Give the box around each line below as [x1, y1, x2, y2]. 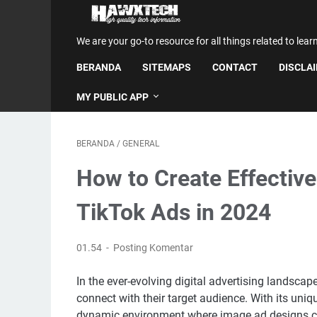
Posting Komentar [113, 242, 194, 253]
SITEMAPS [142, 62, 191, 73]
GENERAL [122, 139, 159, 149]
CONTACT [212, 62, 258, 73]
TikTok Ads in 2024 [76, 199, 271, 226]
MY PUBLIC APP [76, 91, 149, 103]
